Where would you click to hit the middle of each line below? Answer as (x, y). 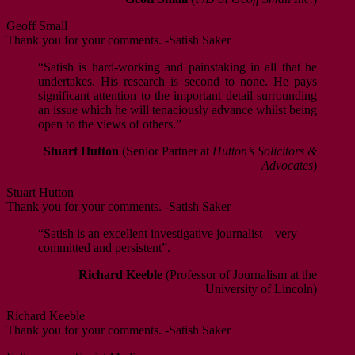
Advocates (287, 166)
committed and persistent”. (104, 248)
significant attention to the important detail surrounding (177, 96)
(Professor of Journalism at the (240, 275)
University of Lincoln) (261, 289)
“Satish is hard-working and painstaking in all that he (177, 67)
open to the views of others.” (110, 124)
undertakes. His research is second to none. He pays (177, 82)
